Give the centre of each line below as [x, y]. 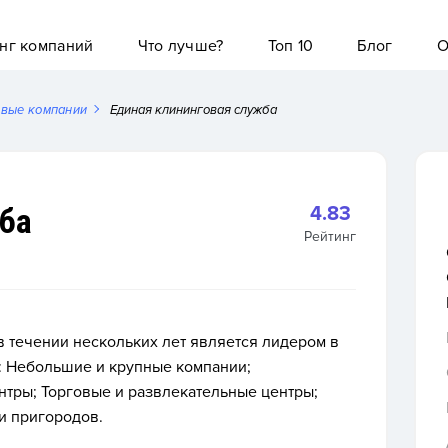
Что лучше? [180, 46]
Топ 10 [290, 46]
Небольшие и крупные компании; [128, 367]
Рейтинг [330, 236]
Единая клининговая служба [194, 110]
